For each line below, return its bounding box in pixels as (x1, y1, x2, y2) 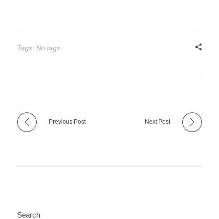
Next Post (145, 118, 170, 126)
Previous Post (49, 118, 86, 126)
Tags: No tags (17, 44, 60, 52)
